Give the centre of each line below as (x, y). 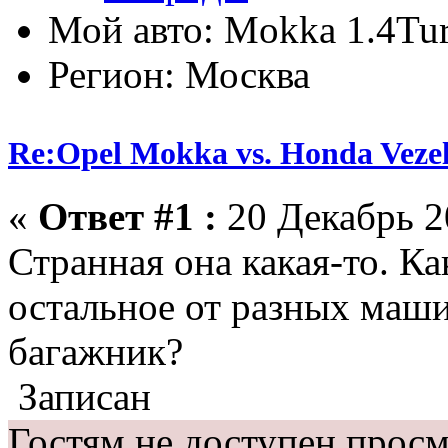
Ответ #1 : (127, 216)
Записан (79, 396)
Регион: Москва (179, 74)
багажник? (95, 351)
